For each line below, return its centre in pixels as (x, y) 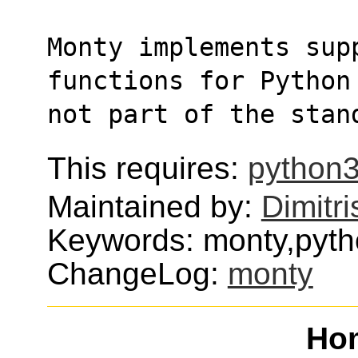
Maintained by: (154, 206)
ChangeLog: (137, 273)
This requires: (147, 168)
